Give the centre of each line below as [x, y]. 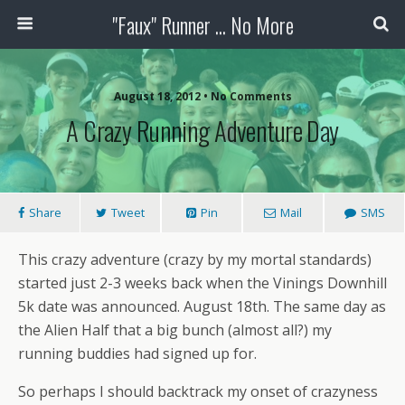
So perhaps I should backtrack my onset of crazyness [198, 391]
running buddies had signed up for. [137, 353]
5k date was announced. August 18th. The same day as [202, 306]
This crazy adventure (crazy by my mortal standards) [195, 259]
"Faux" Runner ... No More [202, 24]
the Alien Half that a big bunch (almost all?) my [175, 330]
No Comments [251, 96]
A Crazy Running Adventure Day [202, 130]
